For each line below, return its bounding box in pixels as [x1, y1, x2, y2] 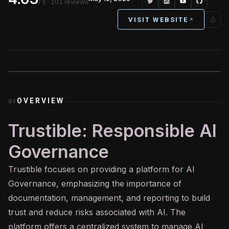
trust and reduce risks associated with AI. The [8, 207, 186, 217]
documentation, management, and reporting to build [8, 193, 210, 203]
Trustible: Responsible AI [8, 120, 217, 141]
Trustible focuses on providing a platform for [8, 164, 186, 174]
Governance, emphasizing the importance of [8, 178, 181, 189]
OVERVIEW [16, 97, 65, 105]
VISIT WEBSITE [128, 15, 188, 24]
